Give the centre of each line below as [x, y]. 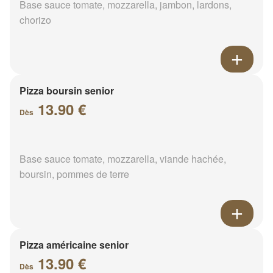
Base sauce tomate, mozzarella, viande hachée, [123, 158]
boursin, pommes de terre [74, 174]
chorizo [35, 19]
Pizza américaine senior [74, 244]
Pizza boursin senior [67, 90]
